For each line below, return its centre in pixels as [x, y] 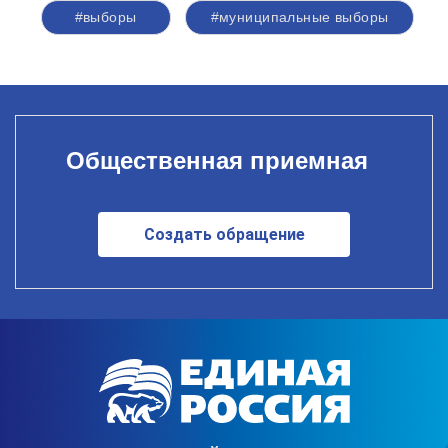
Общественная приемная [216, 160]
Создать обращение [224, 234]
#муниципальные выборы [299, 17]
